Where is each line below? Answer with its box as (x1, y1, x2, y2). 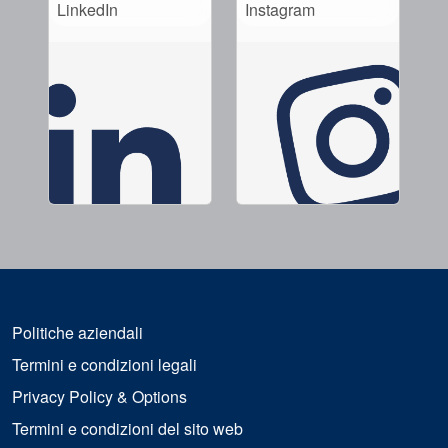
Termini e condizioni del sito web (12, 417, 243, 441)
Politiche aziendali (12, 321, 143, 345)
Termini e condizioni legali (12, 353, 197, 377)
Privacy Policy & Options (12, 385, 187, 409)
